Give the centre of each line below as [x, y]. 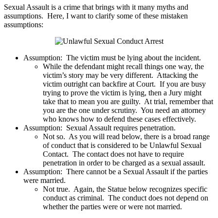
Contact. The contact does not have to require [113, 154]
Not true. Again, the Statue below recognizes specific [125, 189]
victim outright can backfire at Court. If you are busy [124, 84]
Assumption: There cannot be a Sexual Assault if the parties [116, 172]
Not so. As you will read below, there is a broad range [126, 137]
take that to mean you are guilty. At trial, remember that [128, 102]
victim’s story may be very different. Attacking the [120, 75]
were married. [45, 181]
